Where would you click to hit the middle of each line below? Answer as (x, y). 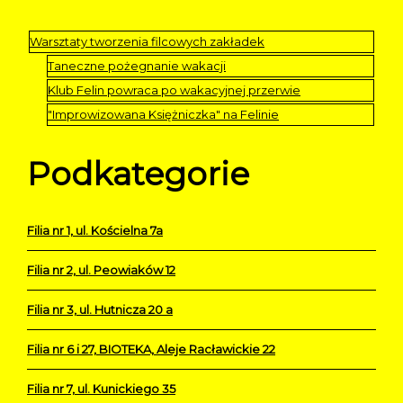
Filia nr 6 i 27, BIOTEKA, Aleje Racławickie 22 (151, 349)
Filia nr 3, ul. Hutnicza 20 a (100, 309)
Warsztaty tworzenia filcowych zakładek (147, 41)
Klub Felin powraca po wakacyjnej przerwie (174, 90)
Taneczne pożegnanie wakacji (137, 65)
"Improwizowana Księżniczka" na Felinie (163, 114)
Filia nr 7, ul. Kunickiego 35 (101, 388)
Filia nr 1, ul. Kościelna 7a (95, 230)
